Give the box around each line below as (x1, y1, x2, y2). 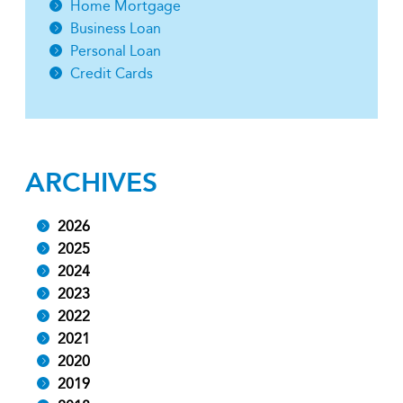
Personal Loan (70, 42, 161, 59)
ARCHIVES (25, 166, 157, 199)
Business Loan (70, 20, 161, 37)
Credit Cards (70, 65, 153, 82)
